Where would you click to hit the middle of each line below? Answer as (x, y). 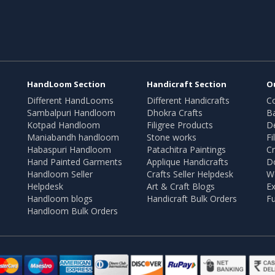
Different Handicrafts (188, 101)
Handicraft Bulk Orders (192, 199)
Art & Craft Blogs (181, 187)
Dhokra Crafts (175, 113)
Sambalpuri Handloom (71, 113)
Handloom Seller (60, 174)
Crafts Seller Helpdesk (190, 174)
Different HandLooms (70, 101)
